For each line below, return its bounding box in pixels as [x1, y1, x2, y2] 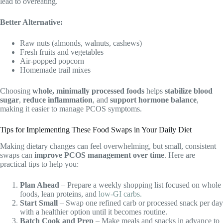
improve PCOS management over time [34, 150, 164, 159]
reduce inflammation [23, 96, 93, 104]
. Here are [164, 150, 195, 159]
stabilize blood [165, 87, 213, 95]
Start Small [20, 198, 58, 207]
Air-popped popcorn [20, 57, 84, 65]
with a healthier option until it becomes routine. [20, 207, 167, 216]
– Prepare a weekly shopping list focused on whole [59, 180, 221, 189]
